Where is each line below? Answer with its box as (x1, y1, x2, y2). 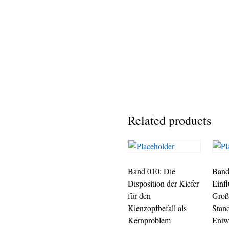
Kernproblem (128, 215, 171, 225)
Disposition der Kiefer (128, 178, 199, 189)
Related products (128, 112, 211, 128)
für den (128, 190, 151, 201)
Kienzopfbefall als (128, 202, 187, 213)
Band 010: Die (128, 166, 175, 176)
